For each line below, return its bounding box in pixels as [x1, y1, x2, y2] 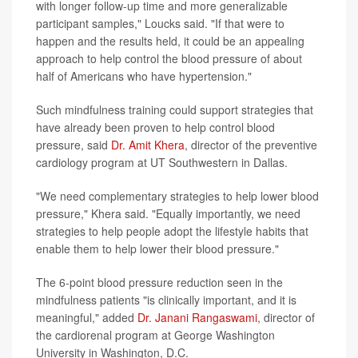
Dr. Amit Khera [111, 136, 185, 153]
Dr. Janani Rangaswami [137, 308, 257, 325]
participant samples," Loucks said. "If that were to [36, 14, 284, 31]
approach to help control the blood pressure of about [36, 50, 302, 66]
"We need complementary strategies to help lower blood [36, 187, 319, 204]
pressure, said [36, 136, 111, 153]
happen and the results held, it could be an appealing [36, 32, 304, 49]
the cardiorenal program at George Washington [36, 326, 275, 343]
